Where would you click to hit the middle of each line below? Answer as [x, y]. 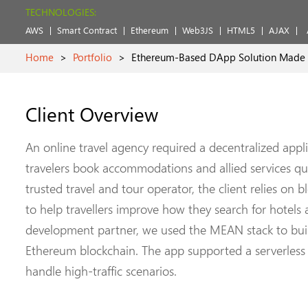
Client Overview [92, 113]
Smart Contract [87, 30]
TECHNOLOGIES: [61, 12]
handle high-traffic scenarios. [101, 271]
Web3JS [198, 30]
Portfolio [92, 57]
